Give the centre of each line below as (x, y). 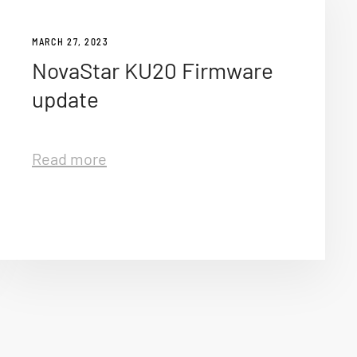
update (65, 99)
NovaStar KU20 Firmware (153, 71)
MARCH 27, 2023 (71, 42)
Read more (69, 159)
